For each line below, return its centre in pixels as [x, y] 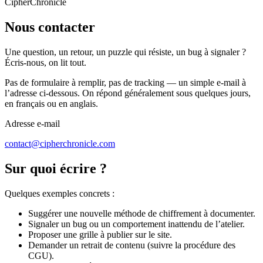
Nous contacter [50, 27]
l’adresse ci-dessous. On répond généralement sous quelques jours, [128, 93]
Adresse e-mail [32, 123]
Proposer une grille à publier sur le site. [100, 234]
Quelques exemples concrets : [60, 193]
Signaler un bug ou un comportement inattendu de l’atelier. [136, 224]
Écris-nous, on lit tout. [45, 62]
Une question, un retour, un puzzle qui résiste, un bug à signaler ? [125, 52]
